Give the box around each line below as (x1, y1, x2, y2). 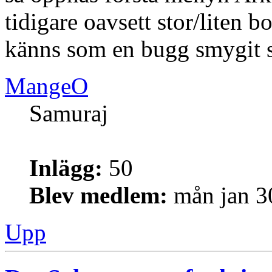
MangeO (5, 73, 88, 100)
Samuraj (29, 100, 108, 127)
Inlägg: (29, 155, 103, 182)
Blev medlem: (29, 182, 168, 209)
